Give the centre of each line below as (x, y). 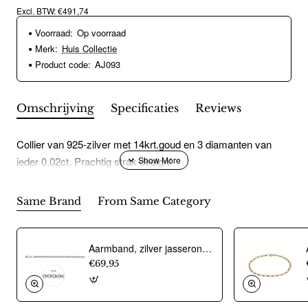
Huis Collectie (89, 49)
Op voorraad (101, 33)
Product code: (63, 65)
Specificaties (145, 108)
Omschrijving (55, 108)
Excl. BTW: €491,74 (53, 11)
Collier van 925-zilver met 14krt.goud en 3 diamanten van (144, 144)
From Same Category (154, 201)
